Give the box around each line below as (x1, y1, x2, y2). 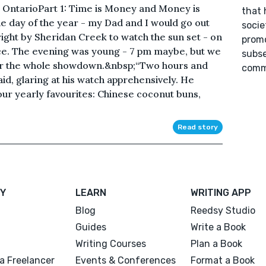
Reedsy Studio (190, 204, 255, 216)
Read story (177, 122, 218, 131)
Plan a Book (190, 237, 242, 249)
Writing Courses (75, 237, 147, 249)
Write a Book (190, 221, 246, 233)
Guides (75, 221, 107, 233)
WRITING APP (190, 186, 251, 198)
